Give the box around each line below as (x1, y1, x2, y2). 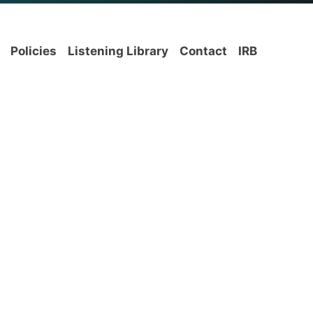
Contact (180, 44, 227, 58)
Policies (10, 44, 57, 58)
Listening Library (68, 44, 168, 58)
